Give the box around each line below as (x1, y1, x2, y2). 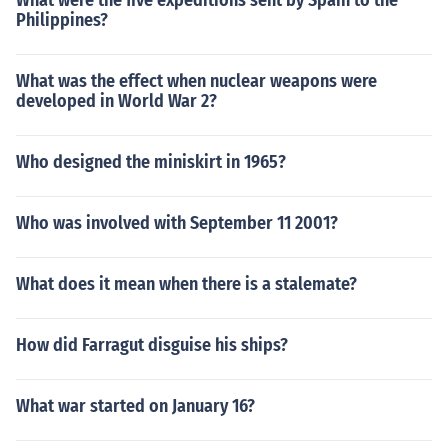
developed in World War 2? (16, 90, 217, 112)
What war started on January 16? (16, 395, 255, 417)
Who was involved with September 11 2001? (16, 212, 338, 234)
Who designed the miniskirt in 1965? (16, 151, 286, 173)
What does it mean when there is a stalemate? (16, 273, 357, 295)
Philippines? (16, 9, 108, 31)
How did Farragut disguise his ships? (16, 334, 288, 356)
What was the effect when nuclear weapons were (16, 70, 377, 92)
